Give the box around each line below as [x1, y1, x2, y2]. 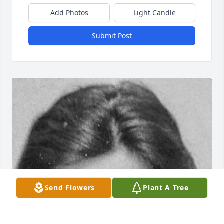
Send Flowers [44, 183, 95, 192]
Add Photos [50, 8, 88, 18]
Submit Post [92, 31, 132, 41]
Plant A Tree [143, 183, 189, 192]
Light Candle [133, 8, 176, 18]
